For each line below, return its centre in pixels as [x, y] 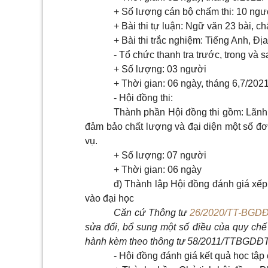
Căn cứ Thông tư [152, 213]
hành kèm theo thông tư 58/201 [150, 242]
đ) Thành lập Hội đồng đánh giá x [185, 184]
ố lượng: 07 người [167, 156]
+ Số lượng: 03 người [160, 69]
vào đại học [109, 199]
